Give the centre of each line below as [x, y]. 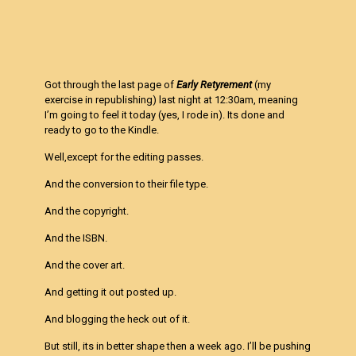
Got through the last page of [111, 85]
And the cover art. [85, 265]
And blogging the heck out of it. [118, 319]
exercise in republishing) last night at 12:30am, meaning [172, 100]
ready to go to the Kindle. [102, 130]
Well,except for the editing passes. [124, 157]
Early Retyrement [216, 85]
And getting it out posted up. [111, 292]
